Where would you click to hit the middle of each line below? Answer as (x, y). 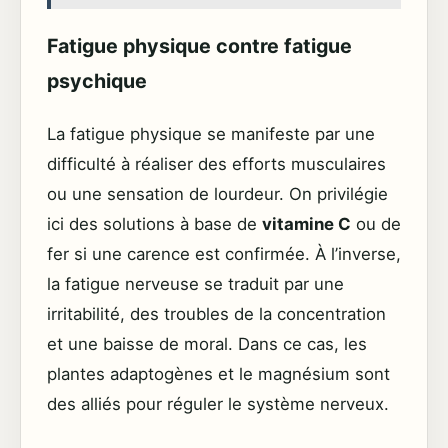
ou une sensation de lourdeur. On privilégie (217, 193)
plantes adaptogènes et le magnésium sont (218, 373)
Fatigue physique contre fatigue (199, 45)
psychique (97, 80)
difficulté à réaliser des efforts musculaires (216, 163)
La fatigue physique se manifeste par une (211, 133)
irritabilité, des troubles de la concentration (216, 313)
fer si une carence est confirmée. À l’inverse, (224, 253)
